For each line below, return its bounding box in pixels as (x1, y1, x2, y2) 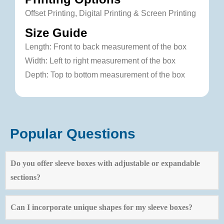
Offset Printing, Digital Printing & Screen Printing (25, 9, 196, 18)
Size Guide (25, 26, 87, 40)
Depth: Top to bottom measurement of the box (25, 70, 185, 79)
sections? (10, 173, 40, 182)
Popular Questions (10, 126, 135, 142)
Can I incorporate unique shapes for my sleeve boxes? (10, 203, 192, 212)
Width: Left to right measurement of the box (25, 56, 175, 65)
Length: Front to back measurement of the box (25, 42, 186, 51)
